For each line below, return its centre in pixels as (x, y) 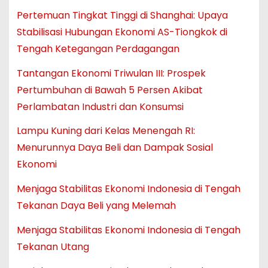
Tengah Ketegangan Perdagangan (98, 48)
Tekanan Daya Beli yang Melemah (96, 206)
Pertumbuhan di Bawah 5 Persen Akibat (109, 90)
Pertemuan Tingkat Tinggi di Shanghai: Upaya (122, 15)
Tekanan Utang (53, 247)
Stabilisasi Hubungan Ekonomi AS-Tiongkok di (122, 32)
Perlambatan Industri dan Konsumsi (100, 106)
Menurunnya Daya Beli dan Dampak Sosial (115, 148)
